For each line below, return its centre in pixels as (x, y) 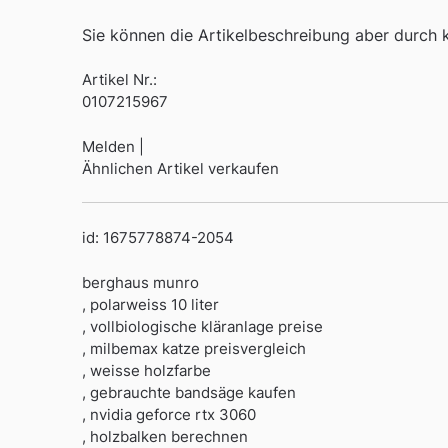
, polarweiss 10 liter (150, 304)
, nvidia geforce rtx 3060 (169, 414)
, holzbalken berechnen (165, 436)
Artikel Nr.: (119, 80)
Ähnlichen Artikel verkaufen (180, 168)
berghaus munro (140, 282)
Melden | (113, 146)
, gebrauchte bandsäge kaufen (189, 392)
